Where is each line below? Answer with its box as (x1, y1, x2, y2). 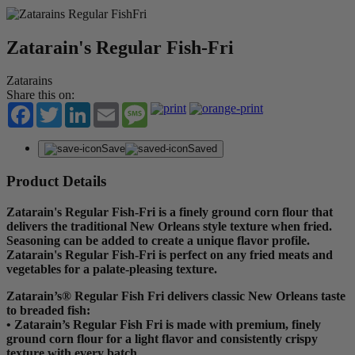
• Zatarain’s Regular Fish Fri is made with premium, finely (6, 317, 321, 331)
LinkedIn (90, 101, 136, 116)
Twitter (62, 101, 97, 116)
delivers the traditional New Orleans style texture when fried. (6, 219, 332, 233)
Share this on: (6, 88, 74, 102)
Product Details (6, 173, 106, 190)
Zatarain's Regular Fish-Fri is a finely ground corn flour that (6, 204, 333, 219)
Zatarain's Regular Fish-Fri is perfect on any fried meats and (6, 247, 333, 261)
